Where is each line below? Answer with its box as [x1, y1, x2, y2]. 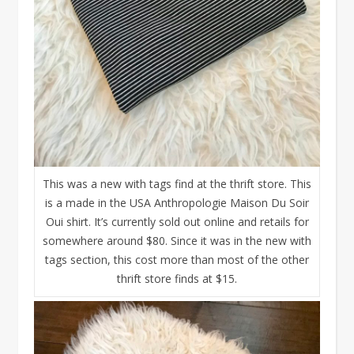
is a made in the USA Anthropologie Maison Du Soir [45, 195, 309, 211]
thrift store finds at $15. [117, 271, 237, 287]
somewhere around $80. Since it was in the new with [43, 233, 311, 249]
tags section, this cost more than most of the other [45, 252, 309, 268]
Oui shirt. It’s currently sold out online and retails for [45, 214, 309, 230]
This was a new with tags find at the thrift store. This [43, 176, 311, 192]
